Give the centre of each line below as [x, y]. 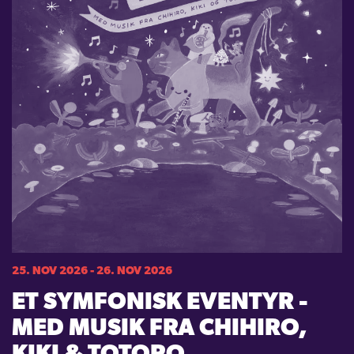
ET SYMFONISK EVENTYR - [160, 303]
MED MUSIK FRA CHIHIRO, [160, 330]
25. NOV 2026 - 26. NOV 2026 [92, 272]
